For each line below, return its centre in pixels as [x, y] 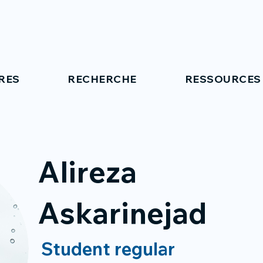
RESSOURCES [223, 79]
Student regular [108, 249]
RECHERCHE [102, 79]
